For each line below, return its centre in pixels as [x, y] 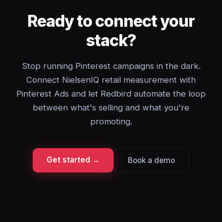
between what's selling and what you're [111, 108]
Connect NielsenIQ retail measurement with [111, 80]
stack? [111, 40]
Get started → [73, 160]
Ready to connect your [111, 21]
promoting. [111, 121]
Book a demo [151, 160]
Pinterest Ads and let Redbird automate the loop [111, 94]
